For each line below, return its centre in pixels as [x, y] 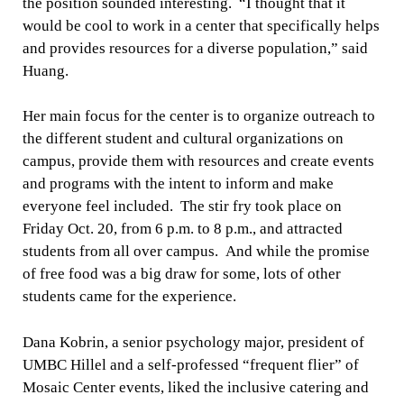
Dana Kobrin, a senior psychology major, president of [193, 342]
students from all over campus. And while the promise [196, 252]
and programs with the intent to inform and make [178, 184]
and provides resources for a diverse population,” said [195, 48]
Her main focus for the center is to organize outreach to [198, 116]
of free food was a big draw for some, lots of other [181, 274]
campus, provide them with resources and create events [198, 161]
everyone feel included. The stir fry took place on [182, 207]
